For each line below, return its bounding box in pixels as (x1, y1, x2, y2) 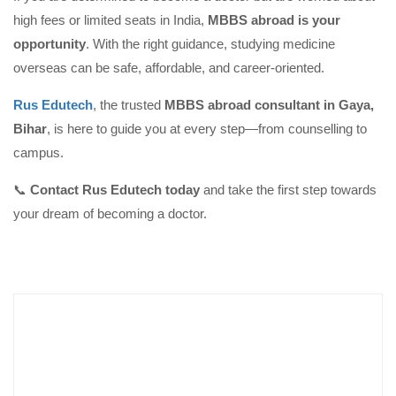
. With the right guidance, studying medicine (86, 35, 335, 51)
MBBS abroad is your (208, 11, 340, 27)
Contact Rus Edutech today (30, 181, 200, 197)
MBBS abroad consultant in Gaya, (164, 96, 374, 112)
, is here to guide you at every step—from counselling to (47, 120, 367, 136)
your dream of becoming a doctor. (13, 205, 207, 221)
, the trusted (93, 96, 164, 112)
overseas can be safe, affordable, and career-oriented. (13, 59, 324, 75)
